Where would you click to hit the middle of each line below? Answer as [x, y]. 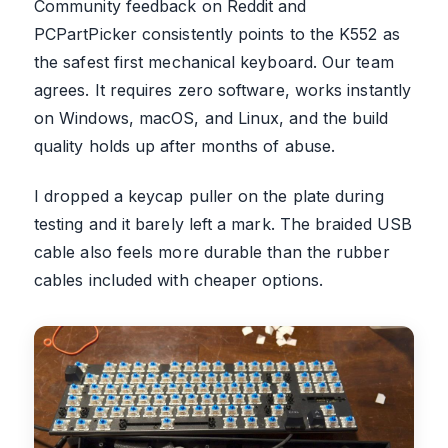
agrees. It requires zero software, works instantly [222, 90]
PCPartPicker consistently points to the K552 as [217, 34]
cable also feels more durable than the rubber [212, 252]
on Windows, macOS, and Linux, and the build [211, 118]
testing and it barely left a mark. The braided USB [223, 224]
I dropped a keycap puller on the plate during [209, 196]
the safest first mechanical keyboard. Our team [214, 62]
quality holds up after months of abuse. [185, 146]
